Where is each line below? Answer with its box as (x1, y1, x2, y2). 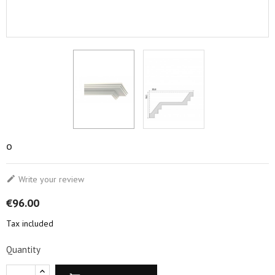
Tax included (6, 218, 53, 230)
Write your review (16, 174, 84, 185)
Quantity (6, 244, 41, 256)
